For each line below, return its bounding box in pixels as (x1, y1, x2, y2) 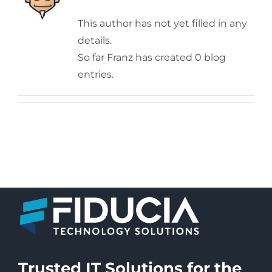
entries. (77, 68, 114, 80)
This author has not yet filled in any (77, 17, 247, 29)
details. (77, 34, 112, 46)
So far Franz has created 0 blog (77, 51, 226, 63)
